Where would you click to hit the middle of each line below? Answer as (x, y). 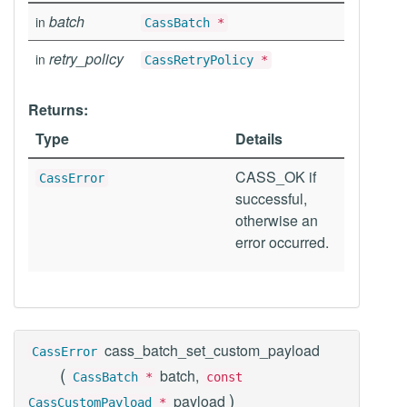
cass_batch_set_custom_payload (212, 350)
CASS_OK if (276, 177)
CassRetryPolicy (199, 60)
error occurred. (282, 242)
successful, (271, 199)
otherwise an (277, 220)
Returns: (58, 109)
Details (259, 139)
